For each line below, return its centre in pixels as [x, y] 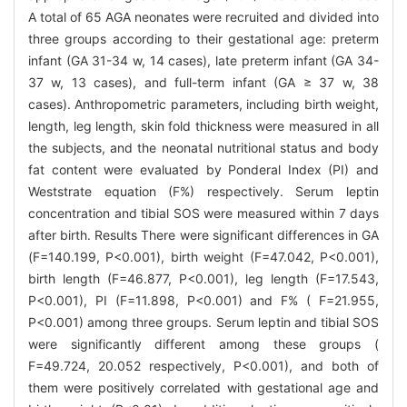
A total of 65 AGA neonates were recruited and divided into [203, 17]
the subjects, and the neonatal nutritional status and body [203, 148]
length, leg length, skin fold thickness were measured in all [203, 126]
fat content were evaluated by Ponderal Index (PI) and [203, 170]
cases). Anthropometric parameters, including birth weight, [203, 104]
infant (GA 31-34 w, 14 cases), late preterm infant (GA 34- [203, 61]
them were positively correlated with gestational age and [203, 388]
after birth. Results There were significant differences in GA [203, 235]
